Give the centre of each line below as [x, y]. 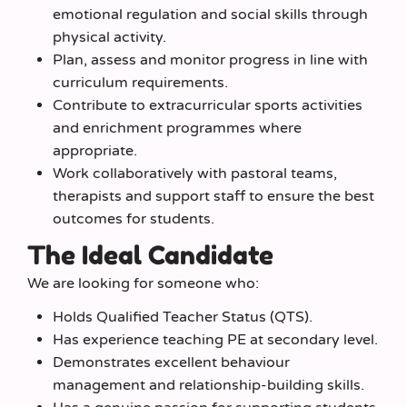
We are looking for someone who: [143, 283]
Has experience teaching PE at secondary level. [215, 340]
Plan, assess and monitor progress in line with [210, 60]
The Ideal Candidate [150, 255]
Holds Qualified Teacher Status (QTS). [182, 317]
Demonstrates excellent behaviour [171, 362]
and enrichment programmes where [177, 128]
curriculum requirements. [140, 83]
